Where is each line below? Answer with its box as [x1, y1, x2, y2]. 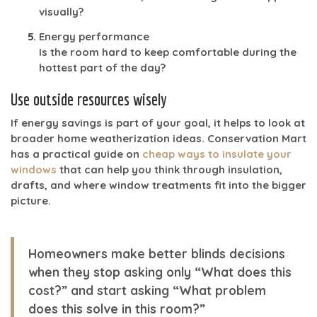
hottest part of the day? [39, 60, 166, 74]
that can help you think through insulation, [57, 162, 282, 176]
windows [11, 162, 57, 176]
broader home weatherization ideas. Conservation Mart [11, 131, 306, 145]
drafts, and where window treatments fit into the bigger [11, 178, 306, 192]
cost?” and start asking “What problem [28, 282, 266, 298]
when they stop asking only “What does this [28, 263, 292, 279]
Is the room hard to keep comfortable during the [39, 45, 296, 59]
